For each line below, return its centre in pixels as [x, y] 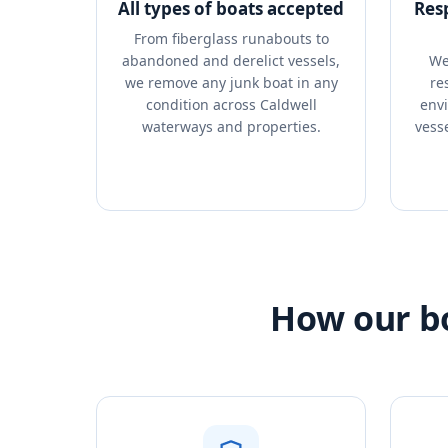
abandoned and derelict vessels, [231, 60]
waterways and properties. [231, 126]
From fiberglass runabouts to [231, 38]
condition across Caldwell [231, 104]
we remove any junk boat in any [231, 82]
